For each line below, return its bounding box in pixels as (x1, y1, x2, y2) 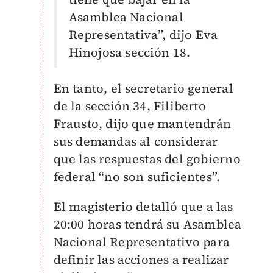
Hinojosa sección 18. (68, 44, 191, 61)
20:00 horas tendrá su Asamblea (53, 216, 242, 233)
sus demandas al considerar (53, 133, 218, 150)
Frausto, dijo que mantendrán (53, 115, 232, 132)
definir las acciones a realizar (53, 251, 229, 268)
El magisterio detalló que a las (53, 198, 233, 215)
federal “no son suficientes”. (53, 168, 221, 185)
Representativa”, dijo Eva (68, 26, 218, 43)
